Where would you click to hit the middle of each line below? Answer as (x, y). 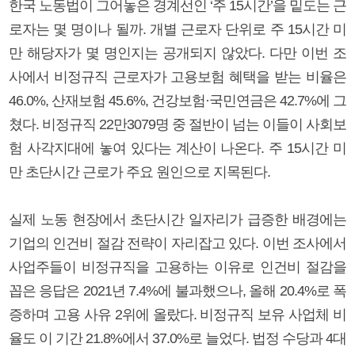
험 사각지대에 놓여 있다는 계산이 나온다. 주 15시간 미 (177, 148)
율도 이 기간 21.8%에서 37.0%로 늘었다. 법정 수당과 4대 (177, 338)
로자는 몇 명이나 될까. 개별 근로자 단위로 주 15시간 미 (177, 29)
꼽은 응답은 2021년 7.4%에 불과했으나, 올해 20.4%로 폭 (177, 290)
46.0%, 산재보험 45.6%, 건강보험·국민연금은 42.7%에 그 (177, 100)
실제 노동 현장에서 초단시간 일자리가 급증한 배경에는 (177, 219)
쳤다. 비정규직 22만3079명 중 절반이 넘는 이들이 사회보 (177, 124)
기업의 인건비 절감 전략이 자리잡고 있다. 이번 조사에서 (177, 243)
